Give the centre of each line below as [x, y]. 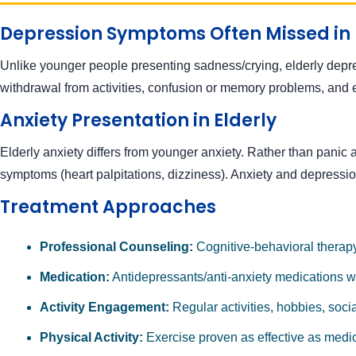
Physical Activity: [91, 338]
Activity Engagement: [104, 308]
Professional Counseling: [116, 247]
